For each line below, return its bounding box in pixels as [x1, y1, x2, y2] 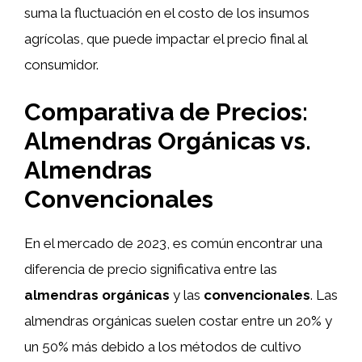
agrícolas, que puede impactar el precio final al [24, 30, 307, 47]
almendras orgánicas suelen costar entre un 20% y [24, 313, 332, 329]
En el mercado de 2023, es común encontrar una [24, 235, 322, 251]
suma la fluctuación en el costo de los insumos [24, 4, 309, 21]
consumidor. [24, 56, 99, 73]
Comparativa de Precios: [24, 98, 308, 126]
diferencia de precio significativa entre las [24, 261, 277, 277]
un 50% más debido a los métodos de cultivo [24, 339, 301, 355]
